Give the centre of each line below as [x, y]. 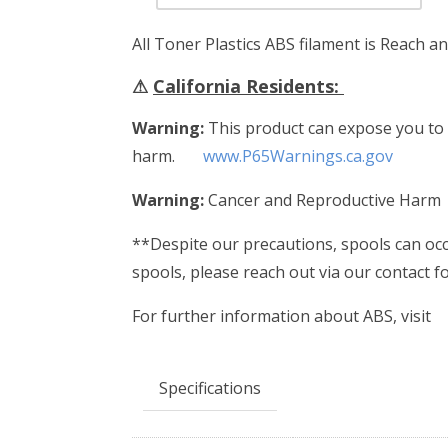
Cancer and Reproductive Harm [324, 199]
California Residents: [248, 85]
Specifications [210, 387]
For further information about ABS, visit [283, 315]
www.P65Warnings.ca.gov [298, 155]
